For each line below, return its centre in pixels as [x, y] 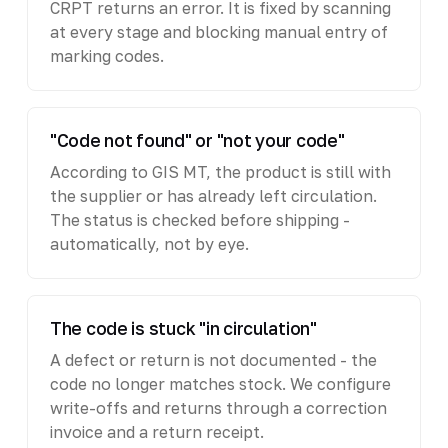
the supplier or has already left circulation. [213, 195]
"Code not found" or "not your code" [197, 140]
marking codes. [106, 55]
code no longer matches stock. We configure [220, 383]
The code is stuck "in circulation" [183, 328]
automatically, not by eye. [149, 243]
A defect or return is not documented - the [213, 359]
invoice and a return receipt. [156, 431]
